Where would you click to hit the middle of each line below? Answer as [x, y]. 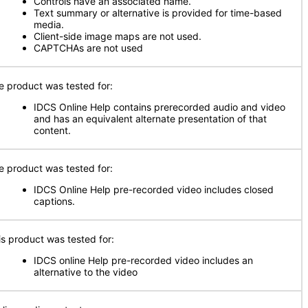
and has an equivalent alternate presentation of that [150, 119]
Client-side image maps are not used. [118, 36]
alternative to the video [86, 272]
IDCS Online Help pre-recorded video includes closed [154, 189]
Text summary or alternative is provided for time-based [158, 13]
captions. [54, 201]
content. [52, 130]
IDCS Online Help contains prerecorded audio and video [159, 107]
